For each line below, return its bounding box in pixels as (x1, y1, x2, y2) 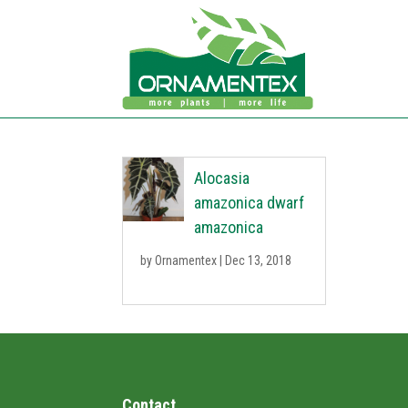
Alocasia (193, 168, 250, 188)
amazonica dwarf (193, 193, 304, 212)
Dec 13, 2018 (225, 253, 292, 268)
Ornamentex (155, 253, 218, 268)
